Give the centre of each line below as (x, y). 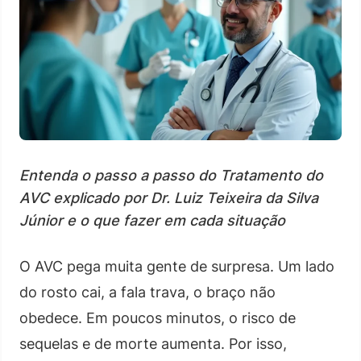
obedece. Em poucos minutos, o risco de (158, 317)
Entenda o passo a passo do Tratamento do (171, 175)
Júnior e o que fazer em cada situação (152, 220)
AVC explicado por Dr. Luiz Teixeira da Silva (169, 197)
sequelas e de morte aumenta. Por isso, (153, 343)
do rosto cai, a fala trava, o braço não (147, 292)
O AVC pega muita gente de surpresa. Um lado (177, 266)
